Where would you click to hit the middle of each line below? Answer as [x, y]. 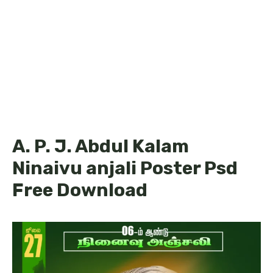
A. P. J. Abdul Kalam [101, 146]
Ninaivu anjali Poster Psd [125, 168]
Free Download [80, 190]
